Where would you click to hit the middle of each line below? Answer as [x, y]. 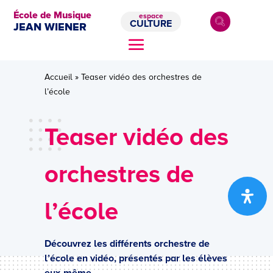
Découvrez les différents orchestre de [127, 244]
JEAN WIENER [50, 27]
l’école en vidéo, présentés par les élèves [136, 258]
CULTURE [151, 23]
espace [151, 16]
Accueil [58, 77]
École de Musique [53, 15]
